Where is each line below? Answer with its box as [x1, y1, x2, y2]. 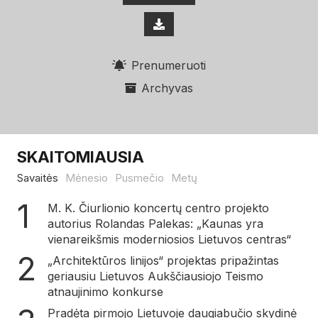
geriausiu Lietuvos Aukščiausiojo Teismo [48, 268, 263, 283]
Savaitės [17, 170, 58, 185]
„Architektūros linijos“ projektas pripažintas [48, 253, 279, 268]
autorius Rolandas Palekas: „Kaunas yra [48, 216, 263, 231]
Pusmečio [115, 170, 164, 185]
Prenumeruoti [131, 58, 206, 73]
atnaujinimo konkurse [48, 284, 163, 299]
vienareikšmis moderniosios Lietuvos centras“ [48, 231, 291, 246]
